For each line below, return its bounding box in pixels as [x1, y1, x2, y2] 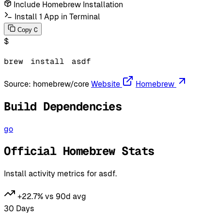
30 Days [4, 204, 34, 214]
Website [91, 79, 120, 89]
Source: [4, 79, 33, 89]
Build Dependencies [4, 98, 122, 114]
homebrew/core [33, 79, 89, 89]
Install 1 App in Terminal [15, 12, 100, 21]
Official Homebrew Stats [4, 143, 155, 159]
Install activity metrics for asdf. [4, 169, 117, 179]
